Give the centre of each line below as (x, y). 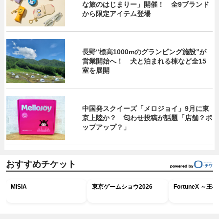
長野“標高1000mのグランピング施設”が (144, 52)
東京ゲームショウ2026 (122, 187)
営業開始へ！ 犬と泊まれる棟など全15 (144, 61)
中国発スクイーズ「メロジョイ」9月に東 (146, 108)
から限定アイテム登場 (117, 13)
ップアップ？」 (106, 127)
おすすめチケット (41, 164)
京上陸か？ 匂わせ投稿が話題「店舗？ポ (147, 118)
